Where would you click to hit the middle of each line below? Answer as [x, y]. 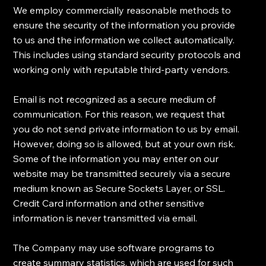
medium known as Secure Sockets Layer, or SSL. [119, 189]
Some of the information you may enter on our [116, 159]
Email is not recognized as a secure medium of [115, 99]
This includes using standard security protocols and [127, 55]
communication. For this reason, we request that [119, 114]
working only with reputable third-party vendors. [122, 70]
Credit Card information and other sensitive [109, 203]
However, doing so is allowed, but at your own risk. [124, 144]
